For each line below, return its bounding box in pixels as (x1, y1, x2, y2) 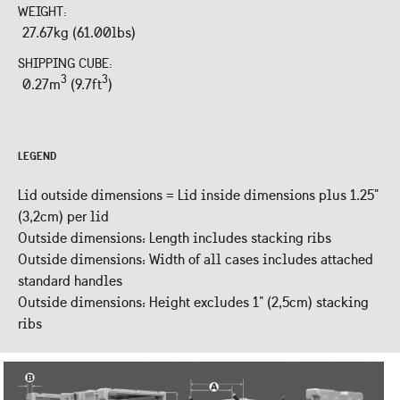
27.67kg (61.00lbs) (22, 23, 136, 41)
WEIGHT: (18, 3, 71, 20)
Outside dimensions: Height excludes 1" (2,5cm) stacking (18, 293, 369, 311)
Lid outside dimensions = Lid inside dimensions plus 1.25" (18, 186, 379, 204)
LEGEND (18, 148, 56, 162)
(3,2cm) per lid (18, 207, 109, 225)
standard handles (18, 271, 122, 289)
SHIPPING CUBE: (18, 54, 116, 71)
